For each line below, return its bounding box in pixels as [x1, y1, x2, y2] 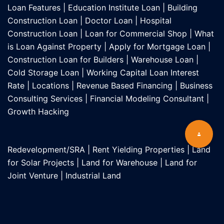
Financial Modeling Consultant [90, 93, 206, 103]
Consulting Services [7, 93, 82, 103]
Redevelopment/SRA [7, 144, 85, 154]
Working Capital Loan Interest [86, 67, 199, 77]
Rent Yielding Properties [92, 144, 184, 154]
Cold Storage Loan [7, 67, 79, 77]
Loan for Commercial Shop [85, 28, 187, 38]
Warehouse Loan [131, 54, 193, 64]
